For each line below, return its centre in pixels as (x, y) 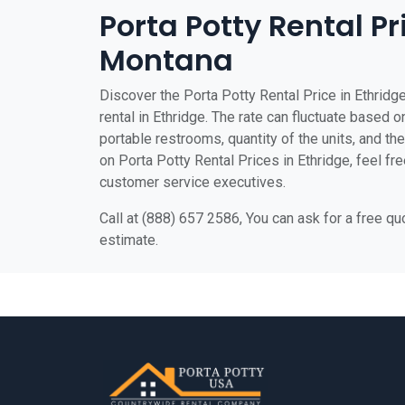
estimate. (129, 240)
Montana (166, 60)
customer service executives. (193, 182)
